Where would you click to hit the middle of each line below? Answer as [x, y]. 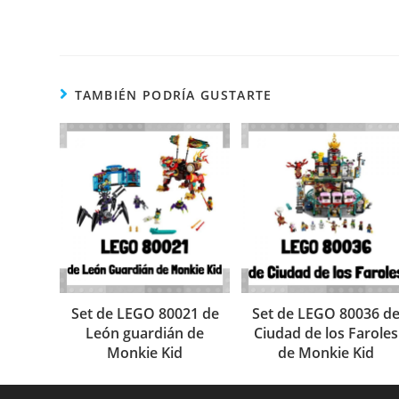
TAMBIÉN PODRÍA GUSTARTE [173, 94]
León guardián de [145, 333]
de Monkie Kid [326, 352]
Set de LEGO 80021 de [145, 313]
